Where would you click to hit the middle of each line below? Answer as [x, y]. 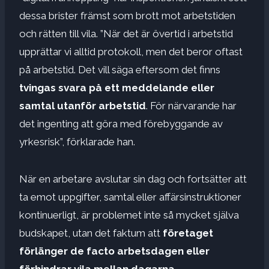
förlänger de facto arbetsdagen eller [114, 251]
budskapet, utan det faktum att [91, 233]
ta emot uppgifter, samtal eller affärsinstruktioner [130, 197]
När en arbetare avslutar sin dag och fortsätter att [133, 179]
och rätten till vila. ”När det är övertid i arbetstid [126, 33]
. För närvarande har [191, 105]
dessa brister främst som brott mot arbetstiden [127, 15]
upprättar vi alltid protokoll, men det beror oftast [131, 51]
